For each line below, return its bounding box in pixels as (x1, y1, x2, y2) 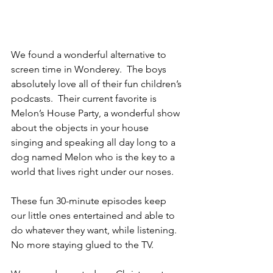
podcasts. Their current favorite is (11, 92, 159, 104)
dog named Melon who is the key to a (11, 151, 177, 163)
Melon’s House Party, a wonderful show (11, 107, 182, 119)
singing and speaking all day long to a (11, 136, 178, 148)
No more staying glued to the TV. (11, 238, 154, 250)
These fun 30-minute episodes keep (11, 194, 169, 207)
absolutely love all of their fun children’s (11, 77, 184, 90)
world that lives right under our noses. (11, 165, 174, 177)
